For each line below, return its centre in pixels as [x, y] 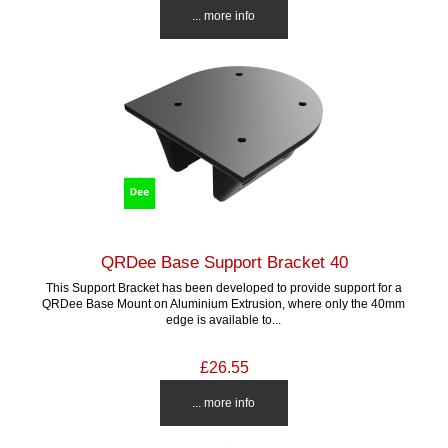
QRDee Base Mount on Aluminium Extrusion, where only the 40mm [224, 303]
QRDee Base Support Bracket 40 [224, 261]
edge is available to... [224, 319]
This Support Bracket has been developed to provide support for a [223, 287]
